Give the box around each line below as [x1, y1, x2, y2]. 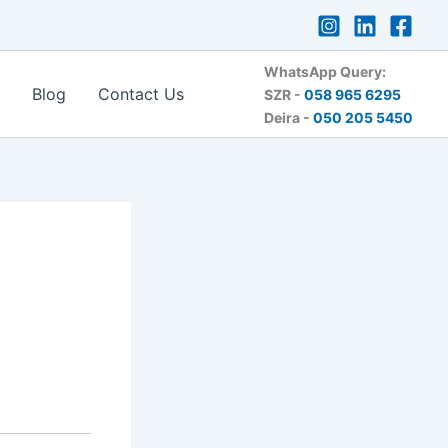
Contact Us [98, 84, 185, 105]
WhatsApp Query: [264, 62, 386, 80]
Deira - [264, 108, 313, 126]
